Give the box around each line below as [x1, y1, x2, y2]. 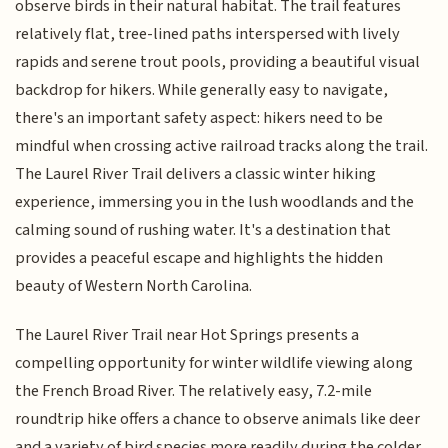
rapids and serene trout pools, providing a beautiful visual [15, 50, 421, 75]
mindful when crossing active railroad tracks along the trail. [15, 134, 429, 159]
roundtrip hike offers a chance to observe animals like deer [15, 406, 421, 431]
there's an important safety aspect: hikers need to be [15, 106, 384, 131]
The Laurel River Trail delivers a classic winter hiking [15, 162, 377, 187]
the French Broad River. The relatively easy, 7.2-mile [15, 378, 373, 403]
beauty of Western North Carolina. [15, 274, 253, 299]
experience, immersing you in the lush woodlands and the [15, 190, 415, 215]
